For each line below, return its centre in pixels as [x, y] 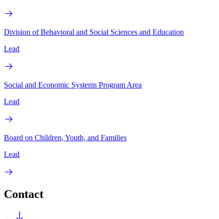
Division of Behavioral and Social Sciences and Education [94, 32]
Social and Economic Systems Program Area [73, 85]
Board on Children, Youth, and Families [65, 137]
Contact [24, 194]
